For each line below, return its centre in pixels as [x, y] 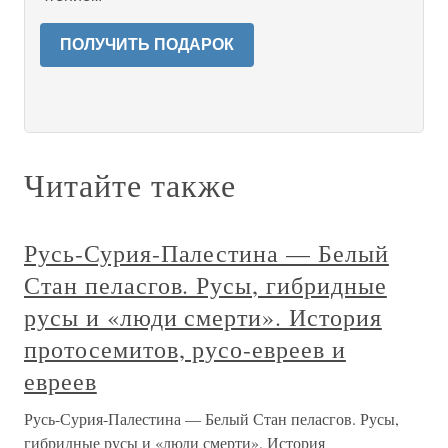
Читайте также [130, 184]
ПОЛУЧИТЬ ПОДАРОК [147, 44]
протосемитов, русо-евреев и [185, 349]
